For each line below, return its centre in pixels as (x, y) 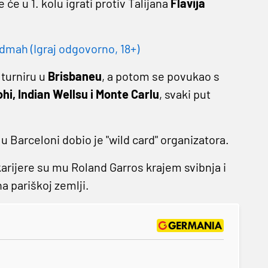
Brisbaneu (74, 76)
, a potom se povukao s (160, 76)
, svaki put (185, 94)
